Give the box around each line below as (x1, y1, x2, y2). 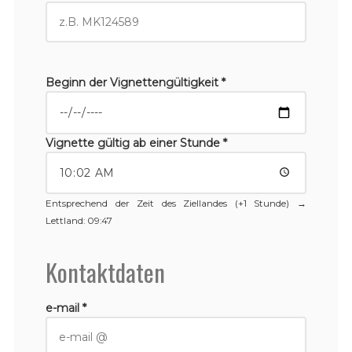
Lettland (45, 215, 83, 227)
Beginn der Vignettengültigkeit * (45, 75, 225, 90)
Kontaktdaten (45, 254, 165, 291)
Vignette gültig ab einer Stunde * (45, 135, 227, 150)
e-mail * (45, 301, 86, 316)
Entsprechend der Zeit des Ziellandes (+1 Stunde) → (45, 198, 307, 210)
